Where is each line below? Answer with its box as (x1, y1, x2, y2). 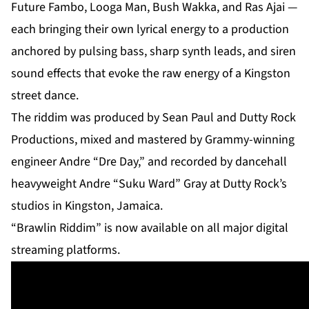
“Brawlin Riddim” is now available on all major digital (11, 219, 288, 237)
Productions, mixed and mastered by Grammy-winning (11, 131, 295, 148)
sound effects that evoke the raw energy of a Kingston (11, 65, 290, 82)
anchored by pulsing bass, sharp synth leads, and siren (11, 43, 296, 60)
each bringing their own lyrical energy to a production (11, 21, 289, 38)
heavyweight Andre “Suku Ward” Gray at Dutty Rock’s (11, 175, 287, 192)
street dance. (11, 87, 79, 104)
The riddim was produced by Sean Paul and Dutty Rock (11, 109, 296, 126)
